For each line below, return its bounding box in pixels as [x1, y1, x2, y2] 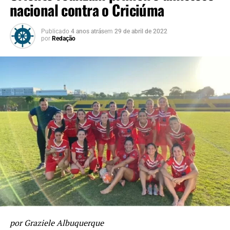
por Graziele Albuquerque [9, 217, 104, 229]
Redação [51, 34, 75, 42]
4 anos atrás [70, 27, 104, 35]
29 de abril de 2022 [114, 27, 167, 35]
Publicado [41, 27, 69, 35]
